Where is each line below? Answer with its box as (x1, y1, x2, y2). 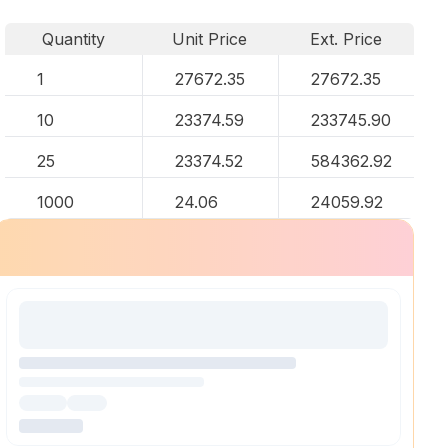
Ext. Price (310, 29, 383, 49)
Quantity (41, 29, 105, 49)
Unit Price (172, 29, 248, 49)
